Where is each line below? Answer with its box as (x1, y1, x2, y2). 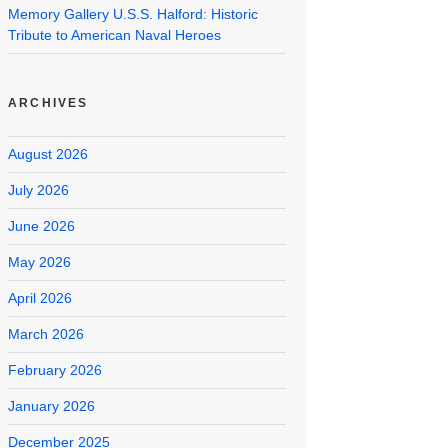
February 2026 (8, 362, 102, 379)
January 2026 (8, 398, 95, 415)
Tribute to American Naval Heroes (8, 27, 221, 44)
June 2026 (8, 218, 75, 235)
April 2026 (8, 290, 72, 307)
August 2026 (8, 146, 88, 163)
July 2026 (8, 182, 69, 199)
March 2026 (8, 326, 84, 343)
